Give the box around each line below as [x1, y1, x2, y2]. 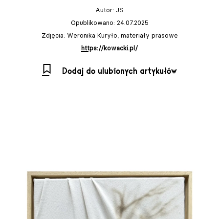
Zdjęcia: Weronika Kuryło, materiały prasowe [41, 31, 178, 40]
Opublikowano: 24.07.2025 [70, 19, 149, 27]
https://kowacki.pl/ [81, 44, 138, 52]
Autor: [95, 6, 116, 14]
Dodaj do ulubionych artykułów [62, 66, 177, 77]
